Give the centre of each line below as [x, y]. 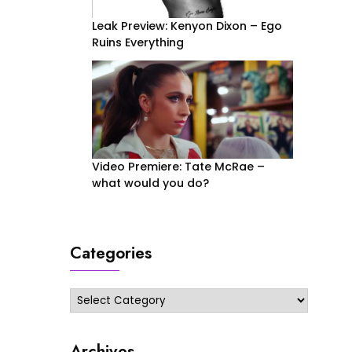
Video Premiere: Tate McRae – [178, 167]
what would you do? [152, 183]
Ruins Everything [137, 42]
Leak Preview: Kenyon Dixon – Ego [187, 26]
